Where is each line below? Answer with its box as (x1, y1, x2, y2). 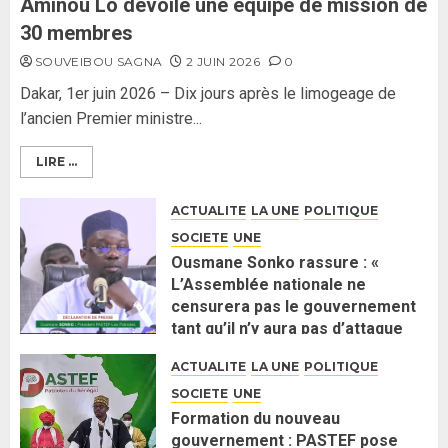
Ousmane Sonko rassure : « (171, 253, 379, 273)
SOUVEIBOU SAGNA (35, 54, 163, 70)
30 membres (20, 21, 133, 46)
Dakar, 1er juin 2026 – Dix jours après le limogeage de (20, 84, 396, 104)
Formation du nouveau (171, 409, 340, 429)
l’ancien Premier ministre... (20, 109, 202, 129)
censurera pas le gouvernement (171, 297, 416, 317)
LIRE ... (36, 154, 77, 170)
